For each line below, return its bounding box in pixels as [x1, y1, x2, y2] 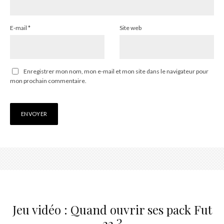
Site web [119, 24, 141, 32]
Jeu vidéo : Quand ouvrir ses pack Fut [12, 201, 212, 218]
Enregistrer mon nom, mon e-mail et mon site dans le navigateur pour [23, 67, 208, 75]
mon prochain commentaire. [10, 77, 86, 85]
